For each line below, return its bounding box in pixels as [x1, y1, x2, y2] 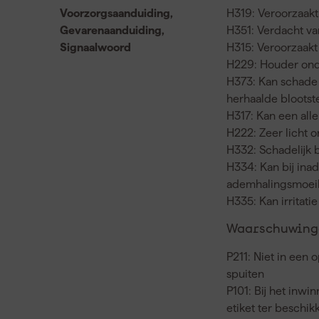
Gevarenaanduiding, [60, 23, 164, 36]
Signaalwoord [60, 41, 131, 53]
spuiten [226, 267, 265, 280]
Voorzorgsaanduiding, [60, 6, 173, 19]
